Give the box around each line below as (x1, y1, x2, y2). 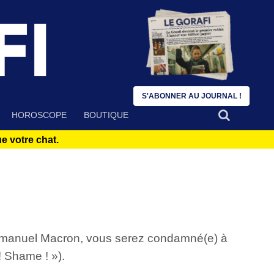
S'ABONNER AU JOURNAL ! (141, 92, 242, 100)
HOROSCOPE (12, 110, 67, 120)
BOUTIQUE (84, 110, 128, 120)
